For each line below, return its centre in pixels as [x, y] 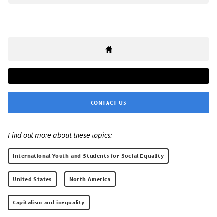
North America [90, 179]
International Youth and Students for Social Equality [88, 155]
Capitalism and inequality [49, 202]
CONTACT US [108, 102]
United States [32, 179]
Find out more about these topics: [60, 134]
